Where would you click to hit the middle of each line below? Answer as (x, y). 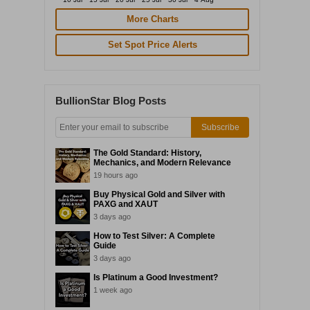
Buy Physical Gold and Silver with (159, 194)
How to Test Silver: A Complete (154, 236)
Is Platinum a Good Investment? (156, 277)
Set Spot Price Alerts (152, 45)
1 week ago (113, 290)
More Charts (152, 19)
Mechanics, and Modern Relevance (162, 163)
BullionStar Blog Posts (111, 101)
